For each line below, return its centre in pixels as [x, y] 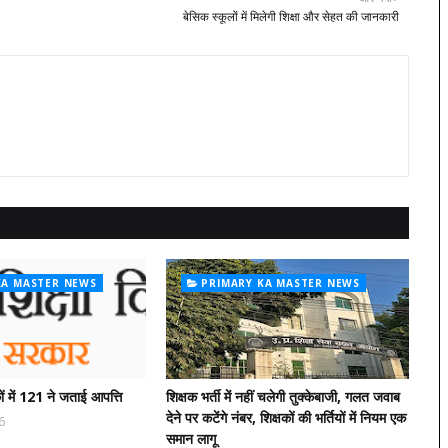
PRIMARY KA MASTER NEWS [281, 282]
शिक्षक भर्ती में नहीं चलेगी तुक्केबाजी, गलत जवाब [282, 396]
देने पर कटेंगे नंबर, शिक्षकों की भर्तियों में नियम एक [285, 417]
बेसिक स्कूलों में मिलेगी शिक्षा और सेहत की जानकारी [291, 16]
